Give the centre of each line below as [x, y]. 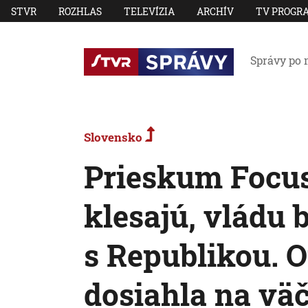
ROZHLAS [80, 11]
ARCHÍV [215, 11]
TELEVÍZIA [149, 11]
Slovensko [114, 137]
